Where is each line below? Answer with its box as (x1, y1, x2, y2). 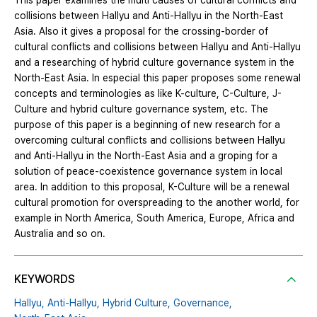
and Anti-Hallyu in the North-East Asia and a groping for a (14, 150, 277, 162)
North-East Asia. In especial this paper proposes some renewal (14, 72, 301, 84)
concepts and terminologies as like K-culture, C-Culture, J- (14, 88, 282, 100)
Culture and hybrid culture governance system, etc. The (14, 103, 268, 115)
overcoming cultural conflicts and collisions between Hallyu (14, 134, 285, 146)
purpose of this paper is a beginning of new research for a (14, 119, 280, 131)
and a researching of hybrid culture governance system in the (14, 57, 294, 69)
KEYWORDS (14, 272, 75, 287)
